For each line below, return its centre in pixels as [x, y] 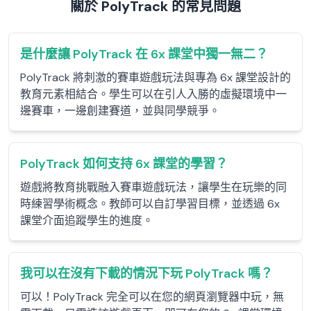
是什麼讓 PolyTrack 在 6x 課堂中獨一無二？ [144, 54]
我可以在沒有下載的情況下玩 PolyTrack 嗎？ [146, 274]
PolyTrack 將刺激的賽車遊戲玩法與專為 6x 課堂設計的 [155, 77]
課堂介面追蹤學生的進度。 [87, 220]
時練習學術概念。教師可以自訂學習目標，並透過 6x [150, 204]
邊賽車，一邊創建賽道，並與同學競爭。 [120, 111]
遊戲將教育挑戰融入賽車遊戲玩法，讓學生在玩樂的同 [153, 187]
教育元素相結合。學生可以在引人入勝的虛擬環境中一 [153, 94]
